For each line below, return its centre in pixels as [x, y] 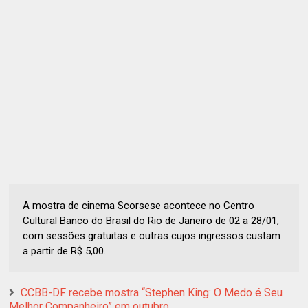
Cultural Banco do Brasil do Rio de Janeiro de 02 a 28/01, [151, 220]
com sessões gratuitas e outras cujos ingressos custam [152, 235]
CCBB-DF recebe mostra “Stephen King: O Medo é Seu [152, 292]
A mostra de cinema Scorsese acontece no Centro [139, 205]
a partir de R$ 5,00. [65, 251]
